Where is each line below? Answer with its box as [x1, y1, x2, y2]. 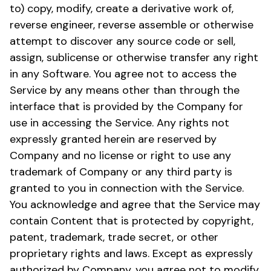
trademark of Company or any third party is [10, 164, 232, 179]
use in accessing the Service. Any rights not [10, 115, 229, 130]
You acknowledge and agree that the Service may [10, 197, 260, 212]
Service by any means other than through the [10, 82, 240, 97]
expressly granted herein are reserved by [10, 131, 217, 146]
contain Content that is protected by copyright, [10, 213, 253, 228]
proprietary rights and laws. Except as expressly [10, 246, 253, 261]
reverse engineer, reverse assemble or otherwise [10, 17, 253, 32]
